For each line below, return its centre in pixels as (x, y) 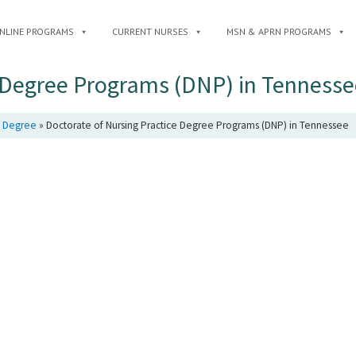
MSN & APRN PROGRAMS (279, 31)
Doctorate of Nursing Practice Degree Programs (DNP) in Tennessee (197, 125)
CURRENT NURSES (150, 31)
